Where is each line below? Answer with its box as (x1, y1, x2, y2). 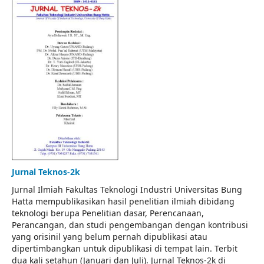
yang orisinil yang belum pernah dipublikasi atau (12, 230, 207, 242)
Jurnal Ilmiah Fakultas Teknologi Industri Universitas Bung (12, 183, 242, 195)
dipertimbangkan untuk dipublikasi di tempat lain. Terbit (12, 242, 237, 254)
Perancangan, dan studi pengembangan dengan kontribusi (12, 219, 248, 230)
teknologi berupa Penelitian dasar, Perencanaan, (12, 207, 204, 219)
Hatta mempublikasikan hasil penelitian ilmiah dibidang (12, 195, 235, 207)
